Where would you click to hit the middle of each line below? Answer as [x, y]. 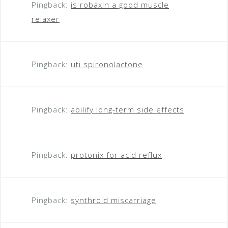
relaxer [46, 19]
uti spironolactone [107, 64]
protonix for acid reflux [116, 154]
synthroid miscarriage [113, 200]
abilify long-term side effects [127, 109]
